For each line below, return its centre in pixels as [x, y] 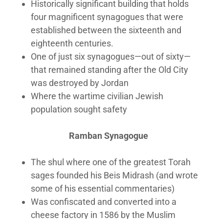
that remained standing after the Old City [110, 70]
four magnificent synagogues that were [107, 17]
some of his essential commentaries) [103, 188]
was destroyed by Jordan [81, 83]
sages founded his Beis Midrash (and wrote [115, 175]
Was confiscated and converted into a [104, 202]
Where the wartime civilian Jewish [97, 96]
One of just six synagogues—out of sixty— [111, 56]
